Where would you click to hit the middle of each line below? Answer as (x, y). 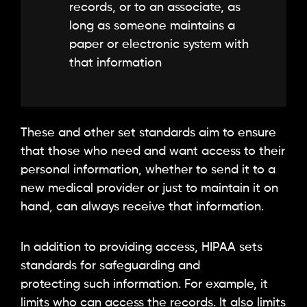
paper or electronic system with (159, 45)
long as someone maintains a (152, 26)
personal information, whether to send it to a (148, 170)
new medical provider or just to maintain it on (149, 189)
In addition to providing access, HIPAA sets (142, 247)
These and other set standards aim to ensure (148, 133)
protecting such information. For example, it (144, 284)
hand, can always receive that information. (142, 207)
